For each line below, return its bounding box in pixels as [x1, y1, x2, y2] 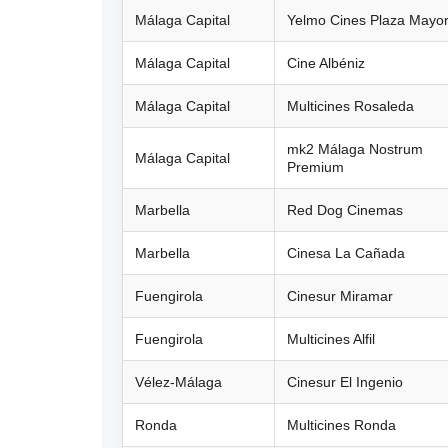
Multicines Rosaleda [287, 97, 414, 114]
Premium [287, 158, 344, 175]
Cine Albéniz [287, 54, 365, 71]
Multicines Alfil [287, 330, 375, 347]
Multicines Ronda [287, 416, 396, 433]
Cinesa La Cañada [287, 244, 405, 261]
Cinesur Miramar [287, 287, 393, 304]
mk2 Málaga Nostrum [287, 140, 423, 157]
